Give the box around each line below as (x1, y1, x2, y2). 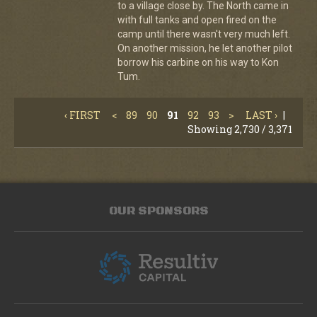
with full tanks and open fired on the (117, 14, 277, 25)
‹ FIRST (64, 108, 100, 122)
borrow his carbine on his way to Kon (117, 57, 279, 68)
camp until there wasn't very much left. (117, 28, 290, 40)
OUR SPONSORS (108, 203, 209, 219)
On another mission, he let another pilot (117, 42, 292, 54)
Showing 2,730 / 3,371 (188, 122, 292, 136)
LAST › (246, 108, 277, 122)
